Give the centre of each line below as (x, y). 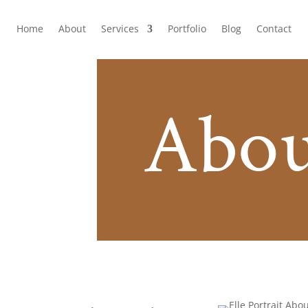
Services (120, 28)
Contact (274, 28)
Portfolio (187, 28)
